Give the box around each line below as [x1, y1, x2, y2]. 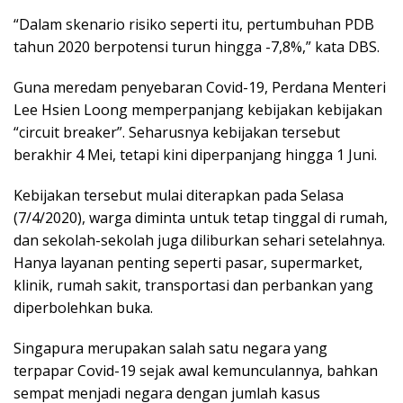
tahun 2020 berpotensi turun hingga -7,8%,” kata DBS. [13, 37, 380, 58]
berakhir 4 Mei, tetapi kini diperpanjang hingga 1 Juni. [13, 145, 377, 166]
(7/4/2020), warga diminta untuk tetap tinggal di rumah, [13, 208, 388, 228]
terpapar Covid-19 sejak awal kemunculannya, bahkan [13, 361, 378, 381]
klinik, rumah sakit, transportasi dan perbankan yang [13, 275, 373, 296]
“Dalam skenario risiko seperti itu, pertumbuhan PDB [13, 14, 374, 35]
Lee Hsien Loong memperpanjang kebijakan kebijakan [13, 100, 382, 121]
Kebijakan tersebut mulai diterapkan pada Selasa [13, 185, 344, 206]
